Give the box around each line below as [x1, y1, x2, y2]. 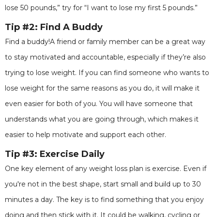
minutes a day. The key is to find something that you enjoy [5, 195, 204, 204]
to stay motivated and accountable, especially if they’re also [5, 53, 206, 62]
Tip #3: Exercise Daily [5, 149, 105, 159]
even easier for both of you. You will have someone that [5, 99, 193, 108]
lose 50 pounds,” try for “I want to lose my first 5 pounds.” [5, 3, 198, 12]
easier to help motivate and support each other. [5, 130, 166, 139]
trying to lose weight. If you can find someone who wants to [5, 68, 209, 77]
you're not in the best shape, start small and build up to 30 [5, 180, 201, 188]
